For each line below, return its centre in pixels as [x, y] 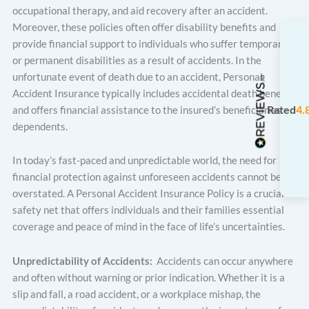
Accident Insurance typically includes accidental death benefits [154, 93]
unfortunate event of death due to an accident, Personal [138, 77]
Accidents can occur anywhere [225, 261]
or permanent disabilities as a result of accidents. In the [137, 60]
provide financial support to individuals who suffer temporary [150, 43]
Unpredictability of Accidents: [84, 261]
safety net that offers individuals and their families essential [148, 210]
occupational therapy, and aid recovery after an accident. [140, 10]
